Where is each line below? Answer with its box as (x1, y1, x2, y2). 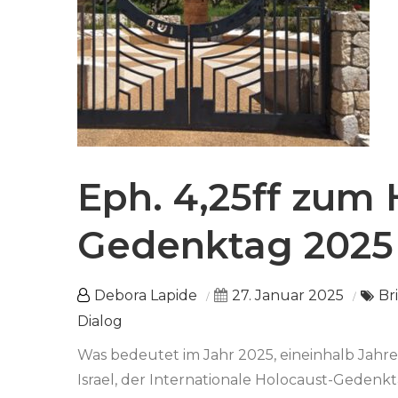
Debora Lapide (94, 287, 197, 305)
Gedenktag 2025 (77, 222, 394, 269)
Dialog (77, 313, 123, 330)
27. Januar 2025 (232, 287, 344, 305)
